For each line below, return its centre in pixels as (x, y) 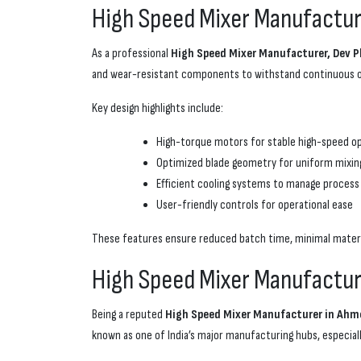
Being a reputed (129, 315)
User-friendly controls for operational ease (255, 205)
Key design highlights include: (158, 109)
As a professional (131, 54)
